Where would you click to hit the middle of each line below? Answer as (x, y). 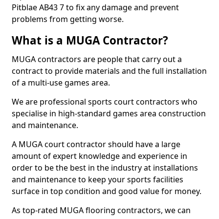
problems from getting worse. (68, 19)
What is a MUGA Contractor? (90, 40)
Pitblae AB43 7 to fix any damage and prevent (95, 7)
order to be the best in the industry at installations (105, 168)
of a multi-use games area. (61, 83)
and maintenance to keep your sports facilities (98, 179)
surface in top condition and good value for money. (107, 191)
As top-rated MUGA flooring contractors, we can (101, 210)
